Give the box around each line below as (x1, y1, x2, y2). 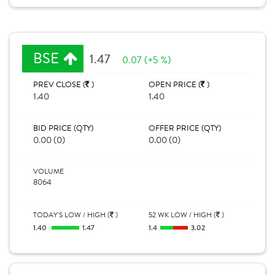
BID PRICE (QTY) (33, 122, 93, 134)
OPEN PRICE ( (149, 79, 201, 91)
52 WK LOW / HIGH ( (149, 209, 216, 220)
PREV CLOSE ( (33, 79, 85, 91)
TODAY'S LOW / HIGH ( (33, 209, 110, 220)
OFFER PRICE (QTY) (149, 122, 221, 134)
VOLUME (33, 166, 64, 177)
